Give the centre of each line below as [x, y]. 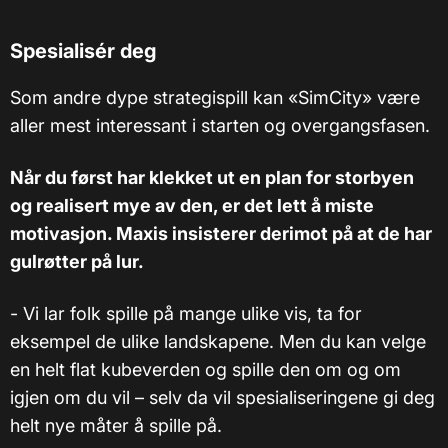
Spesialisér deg [83, 51]
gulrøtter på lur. [77, 262]
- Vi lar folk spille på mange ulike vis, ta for [186, 314]
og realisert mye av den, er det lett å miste [192, 206]
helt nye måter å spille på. [116, 426]
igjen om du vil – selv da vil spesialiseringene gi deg [222, 398]
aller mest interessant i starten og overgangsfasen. [220, 126]
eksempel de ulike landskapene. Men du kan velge [218, 342]
